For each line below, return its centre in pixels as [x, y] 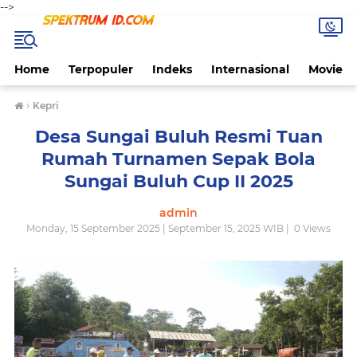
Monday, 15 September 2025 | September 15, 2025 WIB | [159, 228]
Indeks [172, 69]
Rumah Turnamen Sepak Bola [178, 159]
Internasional [250, 69]
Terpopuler [101, 69]
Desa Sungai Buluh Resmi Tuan [178, 137]
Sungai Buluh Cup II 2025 [178, 181]
